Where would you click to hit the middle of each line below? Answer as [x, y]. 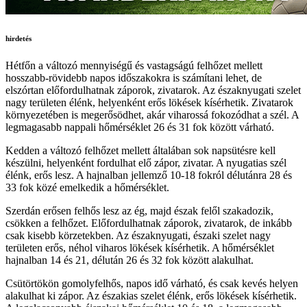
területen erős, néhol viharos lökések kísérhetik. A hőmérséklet [140, 247]
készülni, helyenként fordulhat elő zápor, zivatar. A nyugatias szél [146, 162]
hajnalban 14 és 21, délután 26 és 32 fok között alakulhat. [130, 260]
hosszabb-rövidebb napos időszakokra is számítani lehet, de [134, 77]
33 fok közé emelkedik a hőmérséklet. [87, 187]
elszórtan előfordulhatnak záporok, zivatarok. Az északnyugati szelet [153, 90]
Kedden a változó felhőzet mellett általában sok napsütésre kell [140, 150]
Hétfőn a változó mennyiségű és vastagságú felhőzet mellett [134, 65]
